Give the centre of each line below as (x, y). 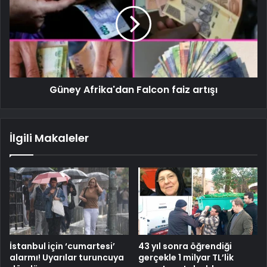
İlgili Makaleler (49, 138)
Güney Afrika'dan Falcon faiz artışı (133, 89)
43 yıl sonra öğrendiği (185, 246)
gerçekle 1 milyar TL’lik (186, 257)
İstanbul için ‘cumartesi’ (62, 246)
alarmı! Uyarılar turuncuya (67, 257)
